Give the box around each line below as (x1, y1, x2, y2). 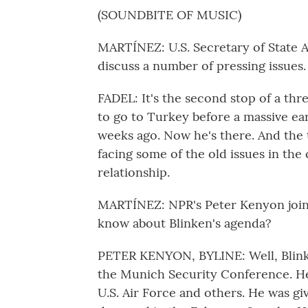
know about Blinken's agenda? (98, 215, 272, 231)
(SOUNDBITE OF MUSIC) (98, 7, 241, 23)
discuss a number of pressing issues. (98, 58, 306, 74)
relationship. (98, 164, 170, 180)
